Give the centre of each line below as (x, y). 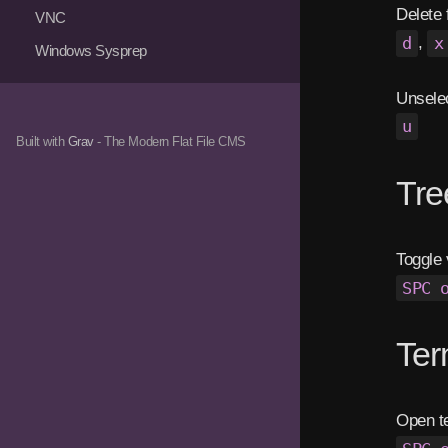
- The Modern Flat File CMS (169, 141)
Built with (42, 141)
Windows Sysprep (91, 50)
